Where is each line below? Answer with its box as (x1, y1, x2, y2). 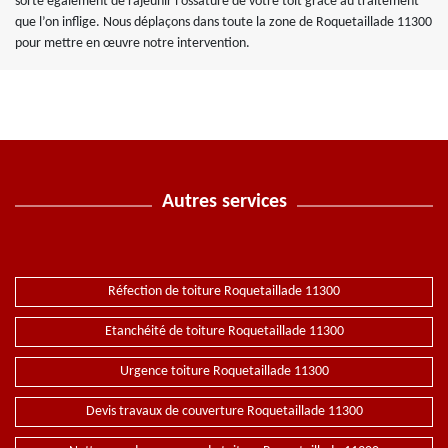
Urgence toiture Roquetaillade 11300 (119, 364, 329, 379)
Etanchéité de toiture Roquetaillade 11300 (104, 324, 344, 339)
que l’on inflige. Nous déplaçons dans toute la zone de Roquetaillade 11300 (15, 15, 432, 30)
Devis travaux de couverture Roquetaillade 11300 (85, 404, 363, 419)
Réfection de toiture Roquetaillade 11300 (108, 284, 340, 299)
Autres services (161, 192, 287, 212)
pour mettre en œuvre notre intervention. (15, 36, 250, 51)
